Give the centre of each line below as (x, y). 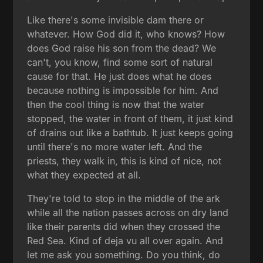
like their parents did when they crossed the (124, 226)
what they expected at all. (84, 175)
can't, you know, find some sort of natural (120, 62)
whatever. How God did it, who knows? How (126, 34)
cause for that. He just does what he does (119, 76)
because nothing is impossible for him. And (123, 90)
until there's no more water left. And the (115, 146)
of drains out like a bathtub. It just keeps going (130, 132)
